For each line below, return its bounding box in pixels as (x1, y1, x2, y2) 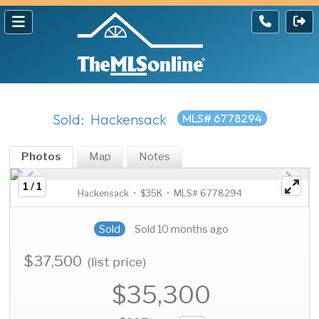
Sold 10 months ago (135, 223, 229, 236)
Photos (21, 150, 62, 164)
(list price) (88, 254, 147, 270)
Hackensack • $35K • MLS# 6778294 (77, 188, 242, 199)
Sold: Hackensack (52, 110, 167, 129)
